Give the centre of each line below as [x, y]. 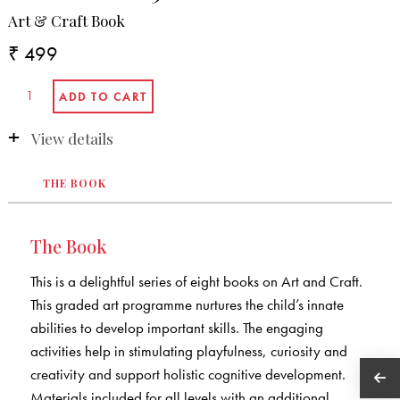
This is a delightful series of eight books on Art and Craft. [196, 281]
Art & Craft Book [66, 20]
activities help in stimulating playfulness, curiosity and [188, 350]
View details [72, 138]
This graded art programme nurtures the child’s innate [187, 304]
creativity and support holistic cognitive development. [187, 374]
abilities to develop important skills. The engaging [176, 327]
